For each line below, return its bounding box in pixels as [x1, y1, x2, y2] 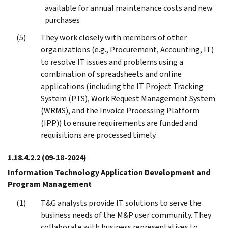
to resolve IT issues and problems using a [41, 56, 183, 67]
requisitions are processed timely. [41, 129, 157, 140]
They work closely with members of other [41, 32, 187, 43]
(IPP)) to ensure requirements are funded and [41, 117, 197, 128]
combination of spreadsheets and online [41, 68, 182, 79]
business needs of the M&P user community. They [41, 209, 211, 220]
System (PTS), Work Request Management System [41, 93, 215, 104]
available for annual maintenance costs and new [45, 2, 213, 13]
